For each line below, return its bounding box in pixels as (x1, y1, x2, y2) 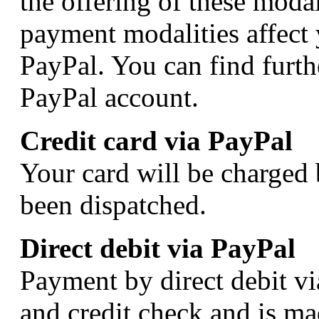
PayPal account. (20, 82, 199, 113)
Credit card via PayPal (20, 125, 293, 157)
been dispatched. (20, 189, 206, 221)
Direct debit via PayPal (20, 233, 296, 264)
